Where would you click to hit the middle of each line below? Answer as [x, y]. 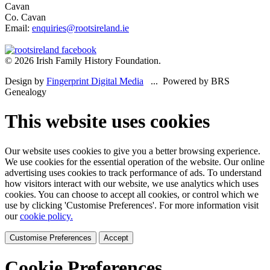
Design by [26, 81]
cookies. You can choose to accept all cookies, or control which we [132, 194]
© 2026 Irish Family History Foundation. [83, 60]
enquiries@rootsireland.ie [80, 28]
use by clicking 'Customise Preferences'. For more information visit [132, 205]
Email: [18, 28]
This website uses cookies [107, 121]
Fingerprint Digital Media [95, 81]
